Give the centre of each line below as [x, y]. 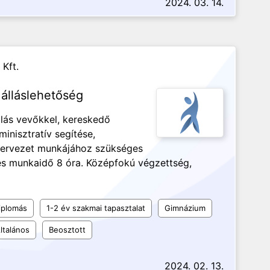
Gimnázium [185, 208]
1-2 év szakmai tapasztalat [96, 208]
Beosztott [67, 230]
